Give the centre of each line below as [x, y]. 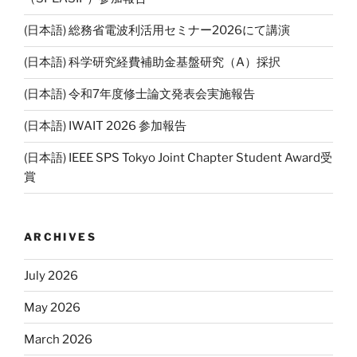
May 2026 [52, 307]
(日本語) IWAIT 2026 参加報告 [105, 126]
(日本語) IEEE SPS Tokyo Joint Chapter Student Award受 [178, 158]
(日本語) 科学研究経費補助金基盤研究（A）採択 [152, 63]
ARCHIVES [60, 236]
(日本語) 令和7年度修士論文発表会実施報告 [139, 94]
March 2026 [58, 339]
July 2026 [51, 275]
